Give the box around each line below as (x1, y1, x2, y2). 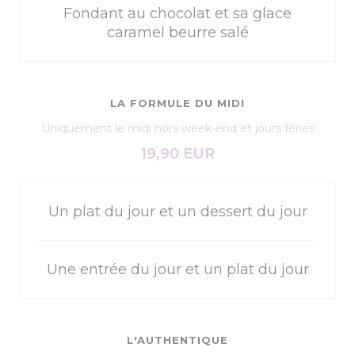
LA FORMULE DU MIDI (109, 97, 246, 109)
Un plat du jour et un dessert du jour (48, 203, 307, 220)
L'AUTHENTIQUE (126, 334, 229, 346)
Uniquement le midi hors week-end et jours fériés (40, 121, 315, 136)
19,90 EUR (140, 145, 215, 162)
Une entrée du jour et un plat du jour (46, 261, 309, 278)
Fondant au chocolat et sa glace (63, 5, 292, 22)
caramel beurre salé (106, 24, 249, 41)
